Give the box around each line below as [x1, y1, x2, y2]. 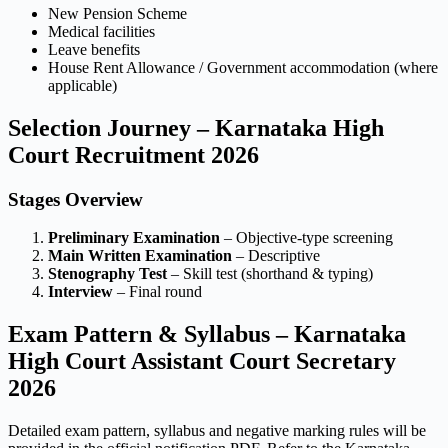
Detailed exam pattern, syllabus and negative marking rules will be [8, 422, 426, 440]
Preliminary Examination [48, 229, 220, 247]
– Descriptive [232, 247, 320, 265]
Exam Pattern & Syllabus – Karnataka [8, 321, 406, 348]
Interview [48, 283, 113, 301]
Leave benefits [48, 40, 140, 58]
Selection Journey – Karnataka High [8, 114, 384, 141]
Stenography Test [48, 265, 167, 283]
